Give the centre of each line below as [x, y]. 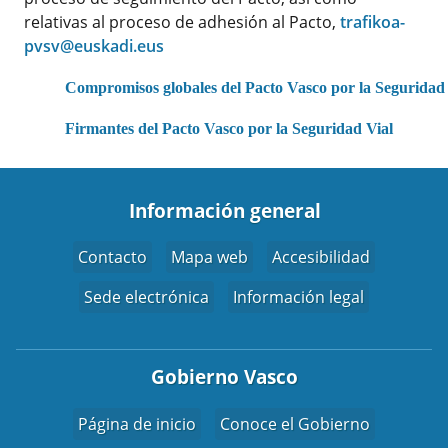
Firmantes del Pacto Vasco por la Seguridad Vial [228, 129]
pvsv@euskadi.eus [93, 46]
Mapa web [209, 257]
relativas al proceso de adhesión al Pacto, [181, 22]
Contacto [112, 257]
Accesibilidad [321, 257]
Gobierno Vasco [225, 377]
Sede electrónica [146, 297]
